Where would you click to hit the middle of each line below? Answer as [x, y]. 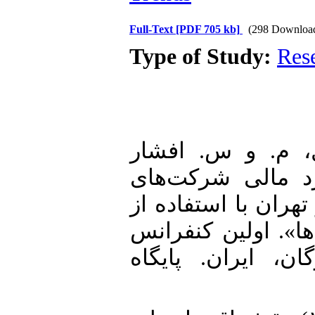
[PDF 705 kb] [208, 29]
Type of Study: [203, 57]
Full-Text [153, 29]
